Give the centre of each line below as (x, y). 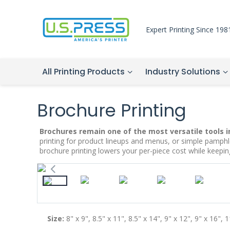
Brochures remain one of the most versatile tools (132, 131)
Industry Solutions (183, 72)
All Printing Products (83, 72)
